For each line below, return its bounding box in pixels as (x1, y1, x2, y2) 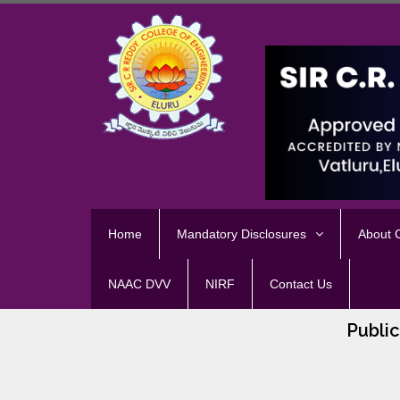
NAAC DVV (108, 277, 171, 292)
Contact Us (270, 277, 332, 292)
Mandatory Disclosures (177, 227, 306, 242)
